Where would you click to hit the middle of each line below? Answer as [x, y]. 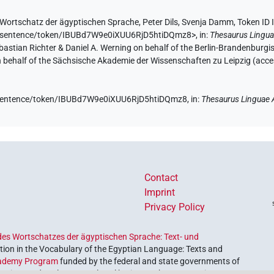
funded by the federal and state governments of [149, 261]
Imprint [160, 192]
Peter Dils [161, 22]
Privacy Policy [175, 207]
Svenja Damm [208, 22]
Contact [161, 177]
